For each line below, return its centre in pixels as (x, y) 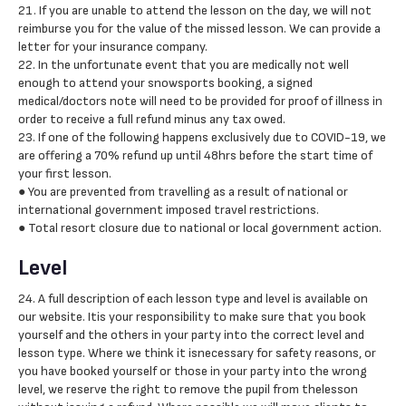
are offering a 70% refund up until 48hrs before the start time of (195, 155)
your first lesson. (65, 174)
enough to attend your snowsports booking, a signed (165, 83)
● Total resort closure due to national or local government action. (200, 228)
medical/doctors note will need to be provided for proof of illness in (200, 101)
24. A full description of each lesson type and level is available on (193, 299)
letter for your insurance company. (113, 47)
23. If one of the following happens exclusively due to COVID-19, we (202, 137)
